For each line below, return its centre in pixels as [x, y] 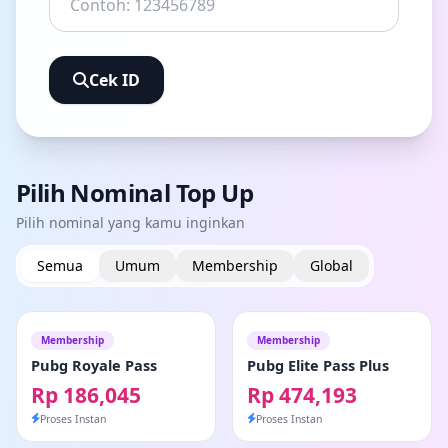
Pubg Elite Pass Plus [318, 364]
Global [331, 265]
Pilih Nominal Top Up [134, 192]
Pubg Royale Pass [94, 364]
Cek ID [114, 79]
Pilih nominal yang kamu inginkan [130, 222]
